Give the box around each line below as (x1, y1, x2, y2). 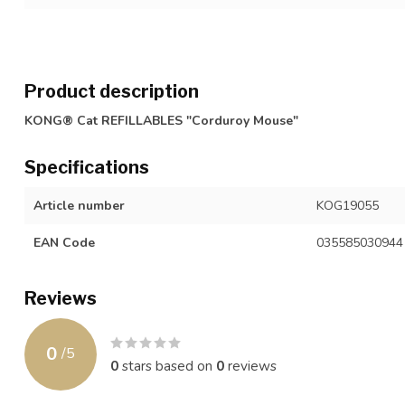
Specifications (24, 155, 149, 178)
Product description (24, 80, 199, 102)
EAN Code (33, 233, 95, 251)
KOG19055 (316, 196, 379, 214)
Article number (33, 196, 125, 214)
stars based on (118, 355, 216, 375)
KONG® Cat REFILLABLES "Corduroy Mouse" (24, 111, 298, 129)
